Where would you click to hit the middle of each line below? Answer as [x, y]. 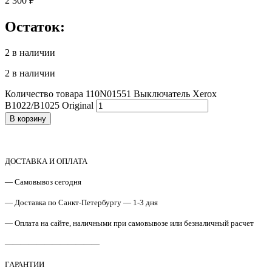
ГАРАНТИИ [25, 264]
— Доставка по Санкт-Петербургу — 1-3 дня [81, 202]
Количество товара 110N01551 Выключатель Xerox [111, 93]
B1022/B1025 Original [49, 105]
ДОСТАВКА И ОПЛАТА [46, 161]
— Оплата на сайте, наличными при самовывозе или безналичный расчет [129, 223]
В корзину [28, 118]
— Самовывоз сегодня [43, 182]
